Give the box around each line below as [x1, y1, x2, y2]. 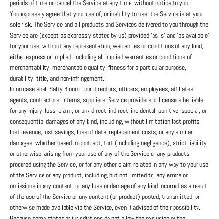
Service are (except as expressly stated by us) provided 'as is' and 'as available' [10, 31, 209, 40]
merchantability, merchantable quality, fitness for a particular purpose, [10, 63, 186, 72]
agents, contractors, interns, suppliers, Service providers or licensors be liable [10, 95, 203, 105]
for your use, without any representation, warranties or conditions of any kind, [10, 42, 203, 51]
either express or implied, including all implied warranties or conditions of [10, 52, 192, 62]
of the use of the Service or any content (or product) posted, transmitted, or [10, 192, 200, 201]
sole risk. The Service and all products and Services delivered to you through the [10, 20, 208, 29]
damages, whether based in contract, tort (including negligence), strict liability [10, 138, 207, 148]
